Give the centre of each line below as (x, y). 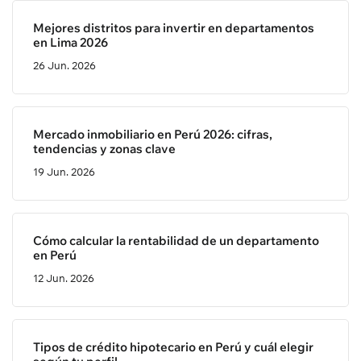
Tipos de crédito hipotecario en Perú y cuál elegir (173, 347)
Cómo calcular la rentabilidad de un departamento (176, 241)
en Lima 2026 (71, 42)
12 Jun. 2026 (64, 278)
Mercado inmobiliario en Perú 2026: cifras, (153, 134)
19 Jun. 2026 (64, 172)
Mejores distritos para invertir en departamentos (174, 28)
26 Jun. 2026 (64, 65)
